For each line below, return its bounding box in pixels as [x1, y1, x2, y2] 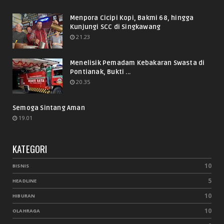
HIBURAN [12, 192, 35, 199]
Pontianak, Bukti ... [70, 68, 130, 76]
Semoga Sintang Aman [12, 104, 85, 112]
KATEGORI [12, 141, 47, 156]
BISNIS [12, 162, 29, 169]
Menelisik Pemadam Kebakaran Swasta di [70, 59, 205, 67]
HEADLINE [12, 177, 37, 184]
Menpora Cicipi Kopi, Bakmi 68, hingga [70, 14, 194, 22]
